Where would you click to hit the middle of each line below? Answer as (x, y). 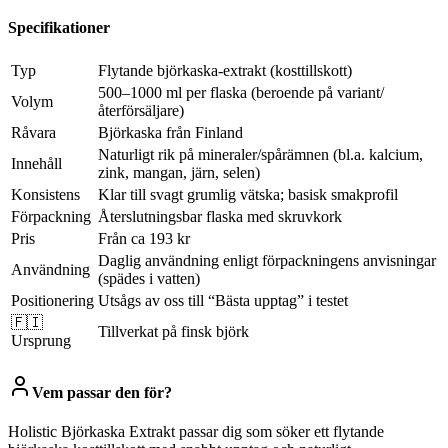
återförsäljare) (141, 110)
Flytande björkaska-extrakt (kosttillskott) (225, 70)
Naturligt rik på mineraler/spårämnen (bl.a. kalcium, (260, 154)
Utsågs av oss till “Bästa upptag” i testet (223, 300)
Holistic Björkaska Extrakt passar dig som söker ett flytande (196, 432)
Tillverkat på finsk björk (173, 331)
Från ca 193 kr (144, 238)
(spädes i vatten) (149, 278)
